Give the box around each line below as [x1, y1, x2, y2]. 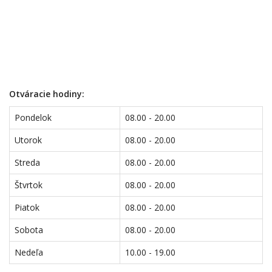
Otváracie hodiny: [9, 88, 84, 100]
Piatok [15, 202, 39, 213]
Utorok [15, 134, 42, 146]
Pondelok [15, 112, 52, 123]
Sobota [15, 224, 43, 236]
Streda [15, 157, 40, 168]
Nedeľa [15, 246, 43, 258]
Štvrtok [15, 179, 42, 191]
